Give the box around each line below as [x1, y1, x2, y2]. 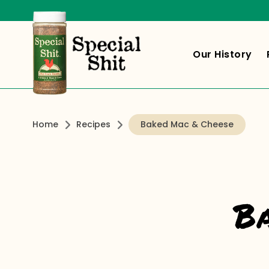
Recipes [76, 118, 110, 130]
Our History [193, 47, 252, 61]
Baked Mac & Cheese [140, 118, 234, 130]
